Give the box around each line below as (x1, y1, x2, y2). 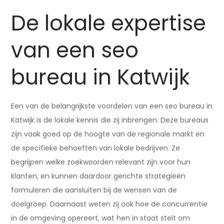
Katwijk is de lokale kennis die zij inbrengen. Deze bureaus (11, 115, 209, 125)
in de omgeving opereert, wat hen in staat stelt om (11, 213, 190, 223)
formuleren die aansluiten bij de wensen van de (11, 185, 177, 195)
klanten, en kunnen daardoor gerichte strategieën (11, 171, 186, 181)
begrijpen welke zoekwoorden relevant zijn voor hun (11, 157, 191, 167)
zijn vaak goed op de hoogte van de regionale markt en (11, 129, 205, 139)
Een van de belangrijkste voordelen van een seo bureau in (11, 101, 213, 111)
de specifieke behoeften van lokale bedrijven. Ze (11, 143, 180, 153)
